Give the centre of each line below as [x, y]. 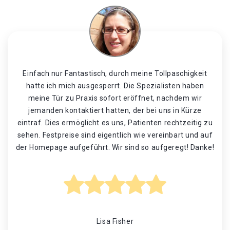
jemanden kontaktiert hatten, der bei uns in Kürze [115, 110]
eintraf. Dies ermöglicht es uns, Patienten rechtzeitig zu [115, 123]
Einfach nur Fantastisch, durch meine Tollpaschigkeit [115, 73]
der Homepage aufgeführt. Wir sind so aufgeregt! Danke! [115, 147]
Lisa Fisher [115, 221]
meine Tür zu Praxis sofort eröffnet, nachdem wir [115, 98]
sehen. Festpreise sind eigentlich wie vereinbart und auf [115, 135]
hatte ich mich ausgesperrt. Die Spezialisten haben [115, 86]
